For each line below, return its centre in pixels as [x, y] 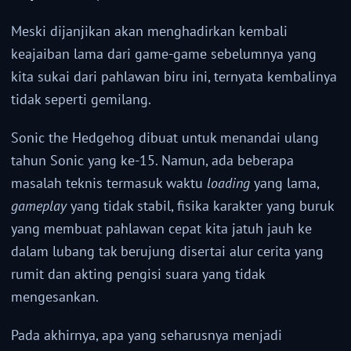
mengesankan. [55, 297]
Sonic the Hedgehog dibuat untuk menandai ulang [165, 138]
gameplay [39, 206]
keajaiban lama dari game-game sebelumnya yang [164, 54]
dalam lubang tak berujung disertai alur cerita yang [167, 251]
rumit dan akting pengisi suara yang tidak [138, 274]
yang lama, [284, 183]
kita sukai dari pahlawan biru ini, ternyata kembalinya [174, 77]
